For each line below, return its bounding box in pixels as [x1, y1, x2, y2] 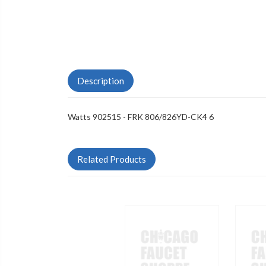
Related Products [77, 154, 146, 165]
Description [77, 75, 124, 87]
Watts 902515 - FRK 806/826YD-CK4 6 [68, 112, 214, 122]
